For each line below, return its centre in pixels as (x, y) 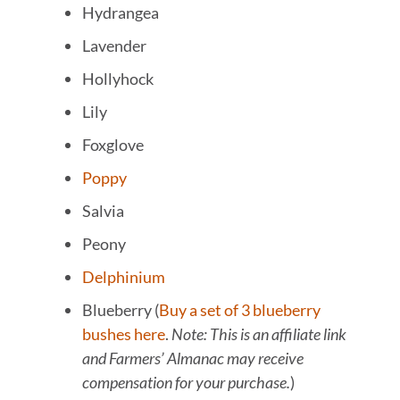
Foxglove (112, 145)
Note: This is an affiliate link (258, 334)
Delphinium (123, 277)
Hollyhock (117, 79)
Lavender (114, 46)
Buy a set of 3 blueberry (239, 310)
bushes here (123, 334)
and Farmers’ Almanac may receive (192, 358)
